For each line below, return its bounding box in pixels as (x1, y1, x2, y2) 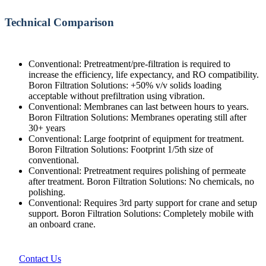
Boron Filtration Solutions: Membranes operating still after (28, 112, 246, 122)
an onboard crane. (28, 218, 96, 229)
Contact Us (19, 253, 61, 264)
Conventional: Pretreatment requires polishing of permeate (28, 165, 246, 176)
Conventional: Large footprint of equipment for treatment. (28, 133, 244, 144)
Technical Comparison (5, 16, 114, 29)
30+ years (28, 122, 65, 133)
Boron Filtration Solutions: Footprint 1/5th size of (28, 144, 213, 154)
